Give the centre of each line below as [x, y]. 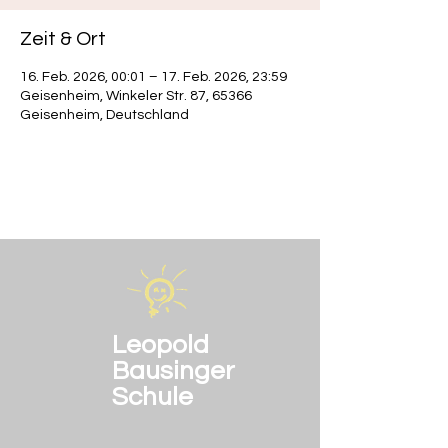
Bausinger [173, 371]
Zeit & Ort [63, 39]
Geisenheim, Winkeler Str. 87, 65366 [136, 96]
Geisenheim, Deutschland [104, 115]
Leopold [160, 345]
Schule [155, 397]
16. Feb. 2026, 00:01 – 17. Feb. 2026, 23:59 [153, 77]
